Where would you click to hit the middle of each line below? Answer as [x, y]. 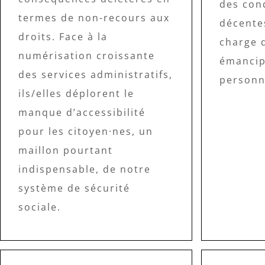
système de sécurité [74, 188]
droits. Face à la [63, 36]
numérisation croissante [87, 55]
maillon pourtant [66, 150]
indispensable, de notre [85, 169]
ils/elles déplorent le [76, 93]
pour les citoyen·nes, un [86, 131]
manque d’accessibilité [82, 112]
